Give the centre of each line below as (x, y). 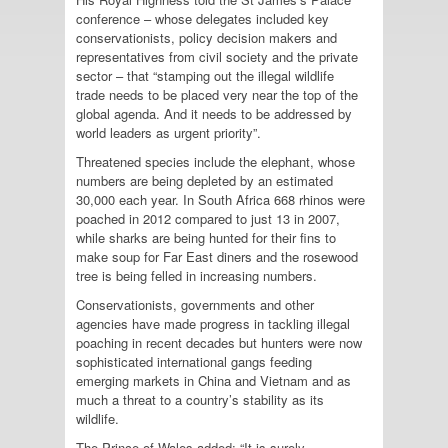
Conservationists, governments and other (195, 304)
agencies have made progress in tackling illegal (213, 323)
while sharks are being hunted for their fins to (206, 237)
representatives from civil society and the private (217, 56)
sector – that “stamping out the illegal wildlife (205, 75)
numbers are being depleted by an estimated (204, 180)
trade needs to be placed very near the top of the (217, 94)
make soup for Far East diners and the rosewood (217, 256)
